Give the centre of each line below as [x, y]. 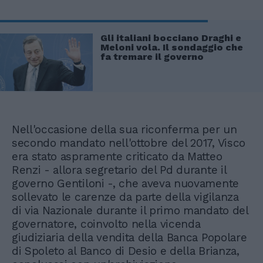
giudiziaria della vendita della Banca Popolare [129, 237]
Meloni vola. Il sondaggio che [172, 48]
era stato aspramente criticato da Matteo [117, 156]
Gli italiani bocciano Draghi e [171, 38]
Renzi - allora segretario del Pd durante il [119, 170]
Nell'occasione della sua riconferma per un [124, 129]
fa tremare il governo [152, 57]
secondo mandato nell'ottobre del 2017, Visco [129, 143]
